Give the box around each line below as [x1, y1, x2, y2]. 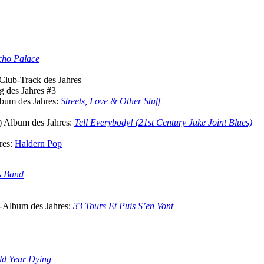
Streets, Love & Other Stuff [61, 95, 160, 106]
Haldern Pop [15, 138, 62, 148]
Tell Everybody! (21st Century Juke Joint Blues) [74, 117, 252, 127]
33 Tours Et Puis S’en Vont [73, 200, 173, 211]
